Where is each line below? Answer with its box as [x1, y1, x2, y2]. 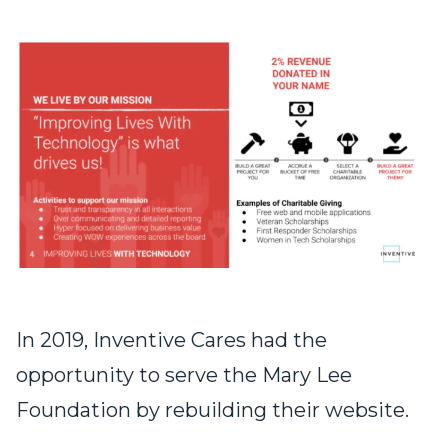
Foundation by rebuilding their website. [16, 398, 409, 423]
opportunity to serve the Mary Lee [16, 363, 352, 388]
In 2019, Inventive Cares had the [16, 328, 327, 353]
